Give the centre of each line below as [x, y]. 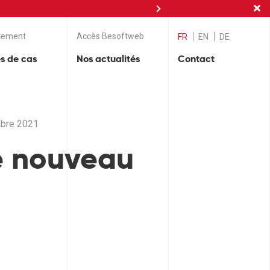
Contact [196, 59]
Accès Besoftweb [110, 36]
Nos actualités [108, 59]
